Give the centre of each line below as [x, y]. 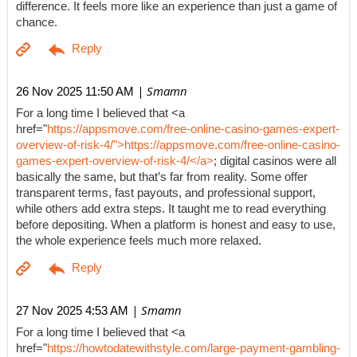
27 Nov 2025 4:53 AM [72, 311]
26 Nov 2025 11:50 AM [75, 92]
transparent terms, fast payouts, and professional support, [166, 193]
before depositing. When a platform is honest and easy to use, [176, 225]
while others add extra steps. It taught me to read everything [171, 209]
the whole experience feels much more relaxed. [139, 241]
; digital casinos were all [275, 161]
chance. [37, 22]
